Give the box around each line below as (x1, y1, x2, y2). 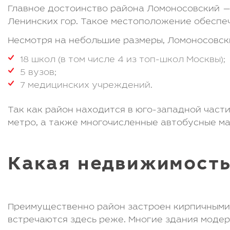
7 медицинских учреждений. (20, 82, 152, 90)
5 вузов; (20, 69, 56, 78)
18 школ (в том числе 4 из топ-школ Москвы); (20, 56, 225, 65)
